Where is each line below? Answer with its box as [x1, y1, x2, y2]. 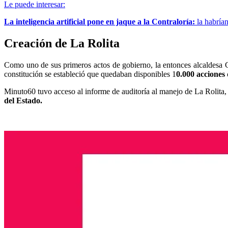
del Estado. [4, 96, 42, 105]
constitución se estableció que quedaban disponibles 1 [4, 69, 176, 78]
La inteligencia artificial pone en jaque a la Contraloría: [4, 17, 195, 26]
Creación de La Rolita [4, 36, 120, 50]
